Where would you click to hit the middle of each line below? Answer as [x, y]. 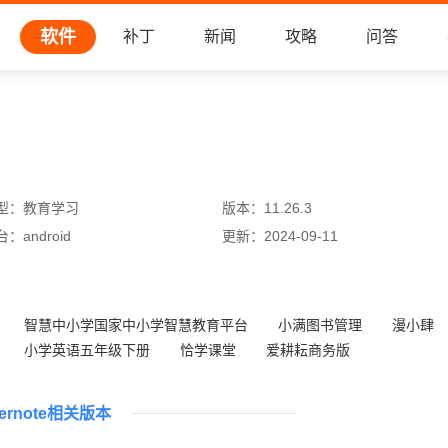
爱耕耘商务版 [308, 350]
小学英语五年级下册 [87, 350]
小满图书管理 [320, 325]
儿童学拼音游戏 [73, 375]
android [47, 236]
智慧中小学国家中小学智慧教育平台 [136, 325]
